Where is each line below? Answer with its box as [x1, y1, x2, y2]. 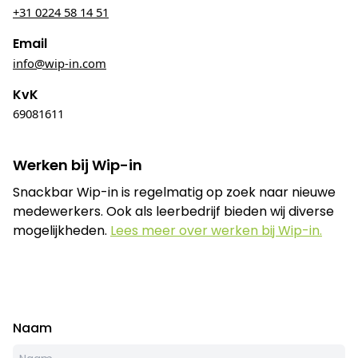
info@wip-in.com [13, 55, 106, 71]
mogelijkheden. [13, 221, 107, 240]
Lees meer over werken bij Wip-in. [110, 221, 322, 240]
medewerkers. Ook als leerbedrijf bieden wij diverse [13, 202, 334, 221]
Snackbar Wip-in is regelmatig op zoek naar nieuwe [13, 183, 336, 201]
